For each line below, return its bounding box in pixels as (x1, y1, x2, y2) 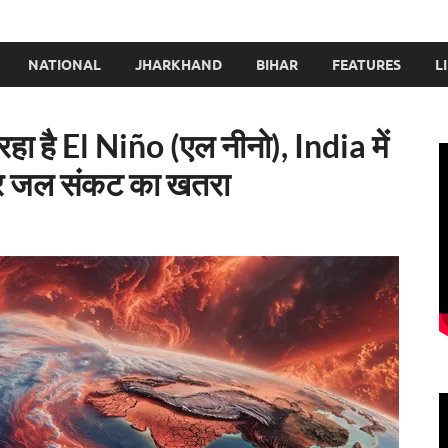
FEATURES (332, 56, 401, 73)
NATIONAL (28, 56, 101, 73)
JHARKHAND (135, 56, 222, 73)
